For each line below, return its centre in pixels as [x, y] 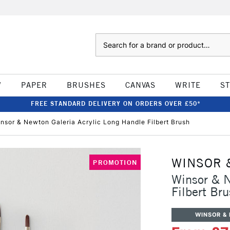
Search [106, 39]
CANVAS [140, 85]
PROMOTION [115, 162]
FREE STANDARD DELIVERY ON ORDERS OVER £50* [116, 103]
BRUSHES [86, 85]
